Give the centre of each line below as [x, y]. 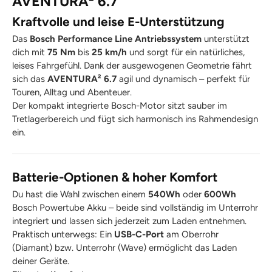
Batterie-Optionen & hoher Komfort [115, 177]
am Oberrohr [191, 235]
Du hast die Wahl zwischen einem [80, 195]
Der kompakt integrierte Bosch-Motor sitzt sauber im [120, 106]
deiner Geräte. [41, 261]
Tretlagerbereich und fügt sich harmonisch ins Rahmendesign [135, 119]
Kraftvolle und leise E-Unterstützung [118, 21]
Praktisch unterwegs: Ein [63, 235]
